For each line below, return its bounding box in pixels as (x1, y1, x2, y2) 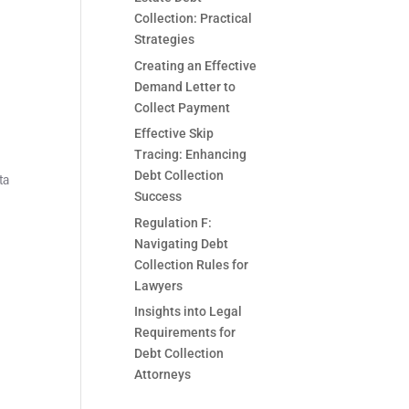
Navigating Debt (134, 236, 229, 251)
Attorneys (134, 367, 192, 383)
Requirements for (134, 325, 236, 341)
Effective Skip (134, 126, 215, 142)
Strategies (134, 31, 195, 47)
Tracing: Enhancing (134, 147, 247, 163)
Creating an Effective (134, 58, 257, 73)
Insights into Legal (134, 304, 243, 320)
